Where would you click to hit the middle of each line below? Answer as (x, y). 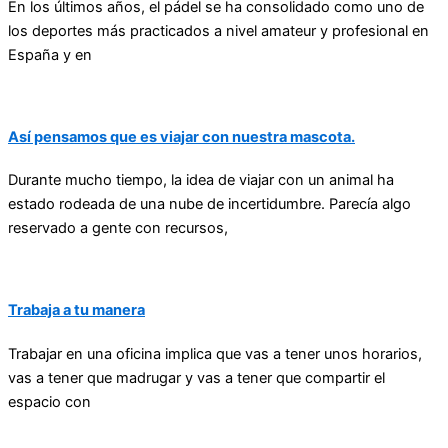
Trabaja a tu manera (76, 310)
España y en (50, 54)
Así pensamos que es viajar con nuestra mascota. (181, 136)
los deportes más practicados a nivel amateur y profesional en (218, 30)
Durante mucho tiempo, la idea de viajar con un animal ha (201, 180)
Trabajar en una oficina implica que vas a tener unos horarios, (215, 353)
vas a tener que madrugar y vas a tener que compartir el (196, 377)
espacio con (49, 401)
